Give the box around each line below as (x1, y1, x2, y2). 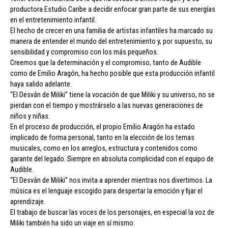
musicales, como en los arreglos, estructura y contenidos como (10, 144, 197, 153)
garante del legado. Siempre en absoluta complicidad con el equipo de (10, 154, 214, 163)
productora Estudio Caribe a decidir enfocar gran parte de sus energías (10, 5, 215, 14)
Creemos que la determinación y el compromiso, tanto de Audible (10, 58, 201, 67)
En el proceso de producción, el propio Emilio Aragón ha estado (10, 122, 195, 131)
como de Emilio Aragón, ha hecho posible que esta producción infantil (10, 69, 215, 78)
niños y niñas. (10, 111, 50, 121)
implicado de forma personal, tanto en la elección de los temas (10, 133, 194, 142)
